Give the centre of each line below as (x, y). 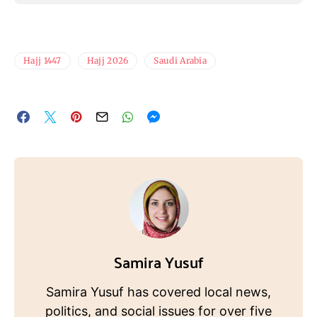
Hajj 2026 (108, 61)
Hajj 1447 (42, 61)
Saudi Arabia (180, 61)
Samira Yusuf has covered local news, (158, 292)
